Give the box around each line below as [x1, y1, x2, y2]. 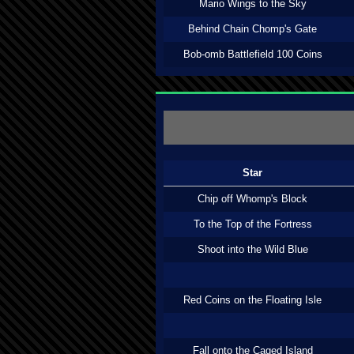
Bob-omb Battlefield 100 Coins [183, 48, 322, 60]
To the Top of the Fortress [193, 218, 312, 230]
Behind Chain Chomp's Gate [188, 23, 317, 35]
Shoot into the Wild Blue [197, 243, 308, 255]
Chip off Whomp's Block [198, 193, 307, 205]
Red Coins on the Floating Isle [183, 294, 322, 306]
